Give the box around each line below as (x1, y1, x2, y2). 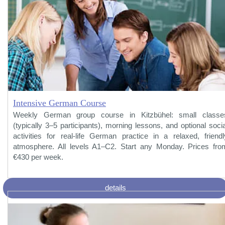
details (105, 183, 126, 192)
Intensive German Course (13, 97, 106, 108)
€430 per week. (13, 153, 63, 161)
